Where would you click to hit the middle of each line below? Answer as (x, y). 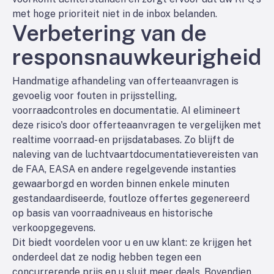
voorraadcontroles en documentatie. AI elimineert (126, 110)
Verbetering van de (109, 33)
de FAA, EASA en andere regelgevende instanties (124, 169)
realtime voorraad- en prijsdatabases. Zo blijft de (123, 140)
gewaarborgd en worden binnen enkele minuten (121, 184)
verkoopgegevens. (54, 228)
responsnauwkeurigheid (137, 57)
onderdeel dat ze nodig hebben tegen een (107, 257)
